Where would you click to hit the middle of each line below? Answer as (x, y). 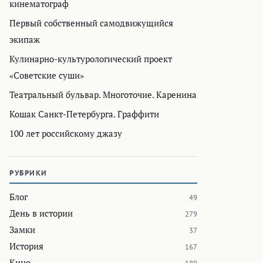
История (26, 246)
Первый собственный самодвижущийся (91, 23)
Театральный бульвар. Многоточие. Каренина (103, 95)
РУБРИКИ (28, 173)
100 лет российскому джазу (66, 134)
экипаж (25, 40)
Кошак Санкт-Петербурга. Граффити (84, 114)
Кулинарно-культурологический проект (91, 59)
